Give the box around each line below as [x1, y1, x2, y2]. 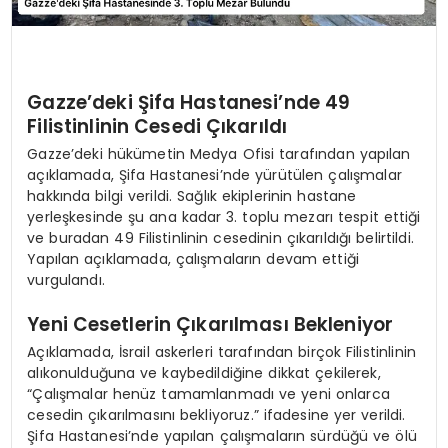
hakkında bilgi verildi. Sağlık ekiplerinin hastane [27, 185, 357, 206]
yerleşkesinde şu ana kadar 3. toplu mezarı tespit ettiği [27, 206, 421, 227]
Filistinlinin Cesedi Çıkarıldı [27, 113, 288, 141]
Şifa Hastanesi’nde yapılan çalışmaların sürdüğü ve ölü [27, 425, 417, 446]
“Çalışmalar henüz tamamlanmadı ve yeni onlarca [27, 383, 390, 404]
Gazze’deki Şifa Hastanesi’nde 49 [27, 89, 351, 117]
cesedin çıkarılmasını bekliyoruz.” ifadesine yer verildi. [27, 404, 406, 425]
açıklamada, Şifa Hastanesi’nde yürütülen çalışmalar [27, 164, 402, 185]
